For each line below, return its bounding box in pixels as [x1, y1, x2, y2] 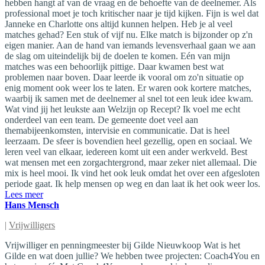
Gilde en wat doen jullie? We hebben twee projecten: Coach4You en [5, 250, 260, 261]
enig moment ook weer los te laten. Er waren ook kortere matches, [5, 82, 251, 93]
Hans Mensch [5, 199, 59, 210]
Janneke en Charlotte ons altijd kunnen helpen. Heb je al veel [5, 18, 232, 29]
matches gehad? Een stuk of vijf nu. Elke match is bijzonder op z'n [5, 29, 253, 40]
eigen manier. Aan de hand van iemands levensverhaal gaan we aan [5, 40, 256, 50]
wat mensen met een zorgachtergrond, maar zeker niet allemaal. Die [5, 157, 257, 167]
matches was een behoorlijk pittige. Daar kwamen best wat [5, 61, 224, 72]
